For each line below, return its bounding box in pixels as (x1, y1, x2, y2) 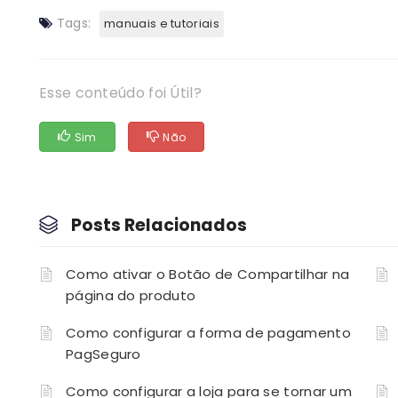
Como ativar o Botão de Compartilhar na (66, 265, 350, 284)
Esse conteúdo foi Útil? (39, 83, 202, 104)
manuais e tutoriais (104, 15, 219, 33)
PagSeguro (66, 345, 141, 364)
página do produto (66, 286, 196, 306)
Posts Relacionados (71, 213, 247, 238)
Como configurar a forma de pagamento (66, 323, 351, 343)
